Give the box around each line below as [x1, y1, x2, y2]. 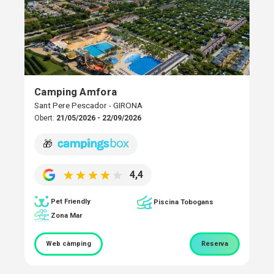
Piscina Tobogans [154, 198, 213, 206]
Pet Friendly [51, 197, 91, 206]
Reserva [201, 240, 228, 248]
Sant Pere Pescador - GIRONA [34, 100, 143, 110]
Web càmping [46, 240, 91, 248]
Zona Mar [51, 211, 82, 220]
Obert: [34, 113, 56, 122]
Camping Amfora [34, 85, 117, 98]
